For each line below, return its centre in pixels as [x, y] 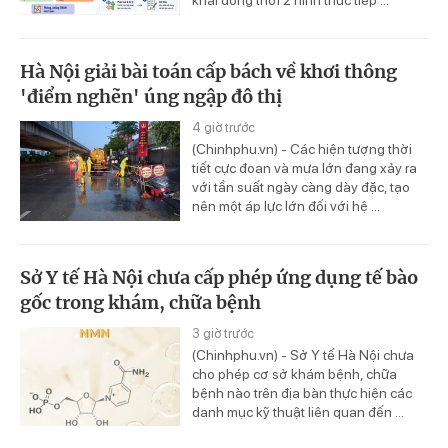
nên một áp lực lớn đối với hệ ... [286, 205]
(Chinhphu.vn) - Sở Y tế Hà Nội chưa [303, 354]
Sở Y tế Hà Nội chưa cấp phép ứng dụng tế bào [219, 277]
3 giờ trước [223, 333]
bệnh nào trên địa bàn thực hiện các [302, 392]
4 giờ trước [223, 127]
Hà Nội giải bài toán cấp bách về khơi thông [208, 71]
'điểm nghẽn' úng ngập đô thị [151, 96]
